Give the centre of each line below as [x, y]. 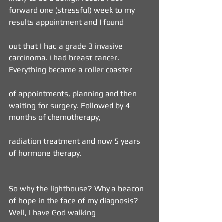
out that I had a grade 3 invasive [67, 46]
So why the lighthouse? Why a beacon [77, 189]
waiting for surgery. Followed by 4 [70, 105]
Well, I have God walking [52, 212]
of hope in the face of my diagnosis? [75, 200]
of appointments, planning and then [74, 93]
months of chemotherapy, [55, 117]
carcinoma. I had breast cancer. [65, 58]
